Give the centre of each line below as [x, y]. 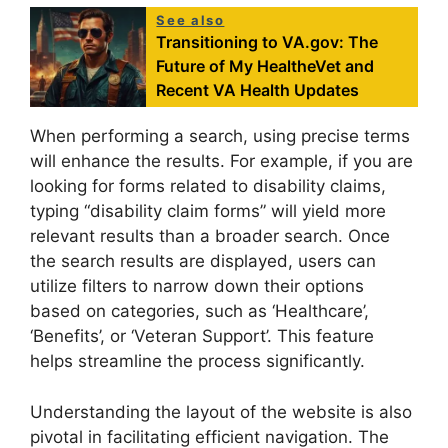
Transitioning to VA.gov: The [267, 42]
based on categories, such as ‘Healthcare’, [199, 311]
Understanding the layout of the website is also [221, 411]
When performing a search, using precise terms [220, 136]
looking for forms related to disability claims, [208, 186]
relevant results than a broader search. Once [210, 236]
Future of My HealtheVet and [265, 66]
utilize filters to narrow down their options [197, 286]
